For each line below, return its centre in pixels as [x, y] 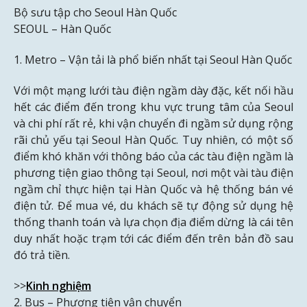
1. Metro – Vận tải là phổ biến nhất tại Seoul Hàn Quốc [153, 60]
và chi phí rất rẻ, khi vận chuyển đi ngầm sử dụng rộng [153, 123]
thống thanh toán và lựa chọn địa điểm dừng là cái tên [153, 222]
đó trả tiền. [42, 255]
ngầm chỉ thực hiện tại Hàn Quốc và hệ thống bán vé [153, 189]
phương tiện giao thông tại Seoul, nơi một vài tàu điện [153, 172]
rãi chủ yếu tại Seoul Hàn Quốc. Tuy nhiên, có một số [153, 139]
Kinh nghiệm [59, 285]
